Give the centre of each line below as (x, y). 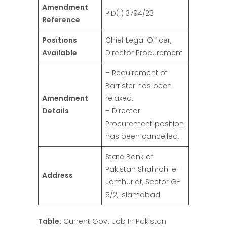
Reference (61, 20)
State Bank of (129, 157)
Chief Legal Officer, (138, 40)
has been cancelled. (142, 137)
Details (55, 111)
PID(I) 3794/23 (129, 13)
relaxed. (119, 99)
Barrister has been (139, 86)
